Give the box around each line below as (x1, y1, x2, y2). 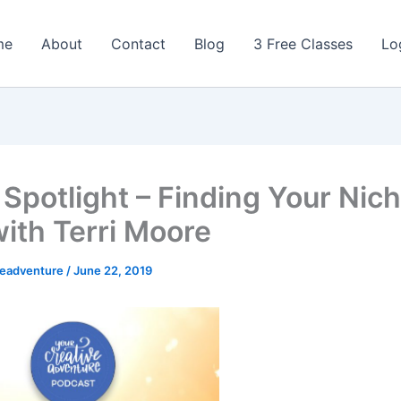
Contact (111, 34, 166, 53)
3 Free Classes (253, 34, 353, 53)
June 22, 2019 (73, 263, 152, 277)
